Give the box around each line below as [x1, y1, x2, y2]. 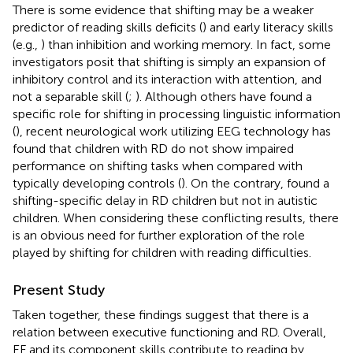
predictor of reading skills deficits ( [13, 19, 203, 35]
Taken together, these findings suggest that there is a [13, 307, 309, 322]
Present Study [13, 281, 105, 299]
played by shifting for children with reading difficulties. [13, 244, 311, 260]
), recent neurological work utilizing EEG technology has [16, 123, 331, 139]
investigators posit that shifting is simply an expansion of [13, 54, 325, 69]
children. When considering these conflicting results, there [13, 210, 339, 225]
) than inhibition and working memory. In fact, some [41, 36, 331, 52]
